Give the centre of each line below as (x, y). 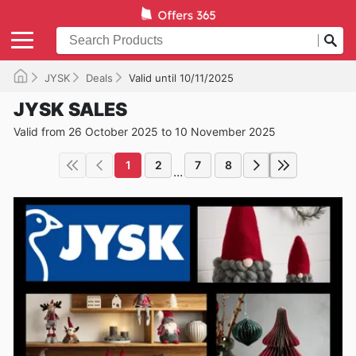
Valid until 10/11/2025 (181, 77)
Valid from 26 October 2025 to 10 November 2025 (145, 131)
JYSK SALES (70, 109)
